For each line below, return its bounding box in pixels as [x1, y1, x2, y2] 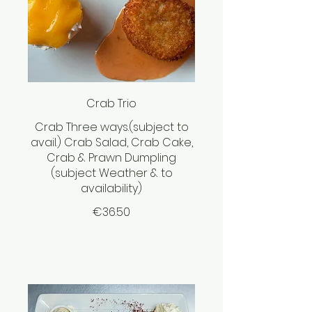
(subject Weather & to [50, 165, 173, 182]
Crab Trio [86, 95, 136, 112]
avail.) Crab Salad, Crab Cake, [30, 134, 193, 151]
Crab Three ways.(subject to [34, 119, 189, 136]
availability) [81, 180, 142, 197]
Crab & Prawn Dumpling [47, 150, 176, 166]
